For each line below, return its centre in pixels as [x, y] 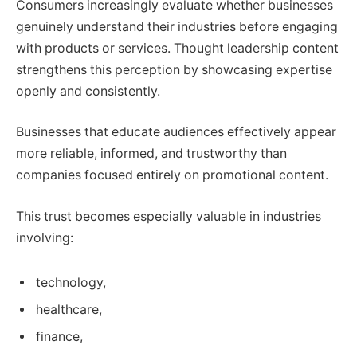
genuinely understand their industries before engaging [177, 26]
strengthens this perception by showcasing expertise [174, 69]
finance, [59, 336]
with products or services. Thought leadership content [177, 48]
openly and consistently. [88, 91]
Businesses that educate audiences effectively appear [176, 132]
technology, [71, 282]
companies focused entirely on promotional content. [172, 175]
